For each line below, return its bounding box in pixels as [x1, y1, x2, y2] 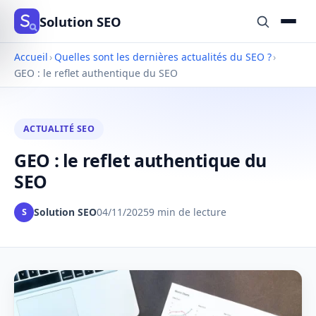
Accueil [14, 50, 48, 63]
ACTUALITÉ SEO [23, 123, 95, 135]
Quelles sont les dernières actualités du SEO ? [54, 50, 272, 63]
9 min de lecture [149, 205, 226, 219]
